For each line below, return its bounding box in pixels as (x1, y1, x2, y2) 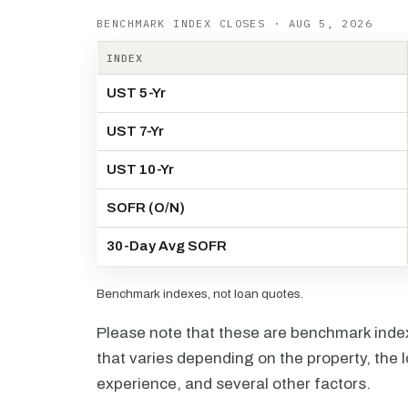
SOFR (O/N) (107, 200, 185, 215)
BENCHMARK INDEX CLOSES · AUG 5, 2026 (97, 16, 373, 30)
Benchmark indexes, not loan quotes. (97, 287, 303, 301)
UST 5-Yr (107, 86, 166, 100)
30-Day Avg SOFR (107, 239, 227, 253)
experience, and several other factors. (97, 375, 371, 393)
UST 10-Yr (107, 162, 174, 177)
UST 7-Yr (107, 124, 164, 138)
